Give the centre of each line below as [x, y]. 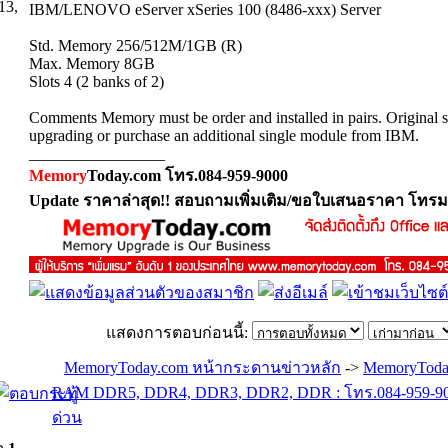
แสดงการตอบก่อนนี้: [178, 332]
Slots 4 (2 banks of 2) [96, 81]
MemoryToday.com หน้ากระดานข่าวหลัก [202, 367]
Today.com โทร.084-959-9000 [187, 175]
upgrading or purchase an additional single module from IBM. [224, 135]
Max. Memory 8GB [92, 63]
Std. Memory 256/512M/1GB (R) [135, 45]
